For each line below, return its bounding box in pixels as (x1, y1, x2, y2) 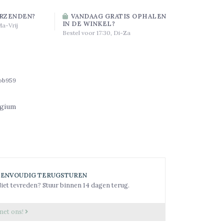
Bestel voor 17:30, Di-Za (62, 28, 130, 36)
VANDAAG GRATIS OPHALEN (69, 11, 166, 20)
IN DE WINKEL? (62, 19, 115, 27)
